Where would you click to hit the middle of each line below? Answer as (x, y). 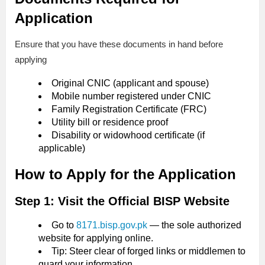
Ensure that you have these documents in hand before (119, 44)
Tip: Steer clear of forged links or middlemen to (148, 251)
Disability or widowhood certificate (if (128, 135)
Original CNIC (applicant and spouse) (130, 83)
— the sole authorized (194, 225)
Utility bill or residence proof (110, 122)
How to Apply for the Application (125, 174)
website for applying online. (96, 238)
